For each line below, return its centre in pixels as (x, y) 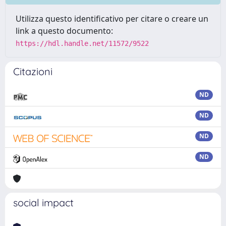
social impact (43, 203)
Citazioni (33, 71)
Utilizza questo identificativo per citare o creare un (112, 19)
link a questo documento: (64, 31)
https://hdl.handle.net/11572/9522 (82, 43)
